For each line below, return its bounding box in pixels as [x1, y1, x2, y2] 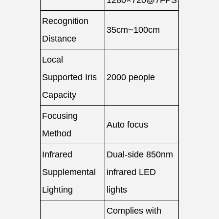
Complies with [107, 206, 161, 216]
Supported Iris [42, 72, 97, 82]
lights [107, 185, 127, 195]
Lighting [42, 185, 73, 195]
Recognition [42, 16, 88, 26]
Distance [42, 34, 76, 44]
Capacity [42, 90, 76, 100]
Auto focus [107, 120, 148, 130]
